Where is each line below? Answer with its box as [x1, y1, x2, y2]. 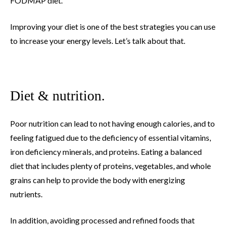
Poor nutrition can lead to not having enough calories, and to [10, 119, 215, 129]
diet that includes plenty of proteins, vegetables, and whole [10, 161, 211, 171]
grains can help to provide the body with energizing [10, 175, 185, 185]
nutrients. [10, 189, 42, 199]
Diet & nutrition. [10, 88, 105, 104]
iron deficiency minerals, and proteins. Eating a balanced [10, 147, 202, 157]
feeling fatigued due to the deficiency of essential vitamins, [10, 133, 211, 143]
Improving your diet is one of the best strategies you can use [10, 22, 215, 32]
